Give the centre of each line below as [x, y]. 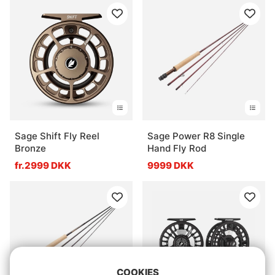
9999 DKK [171, 165]
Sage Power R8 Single [196, 136]
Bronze [30, 148]
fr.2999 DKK [43, 165]
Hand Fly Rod [177, 148]
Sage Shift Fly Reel [57, 136]
